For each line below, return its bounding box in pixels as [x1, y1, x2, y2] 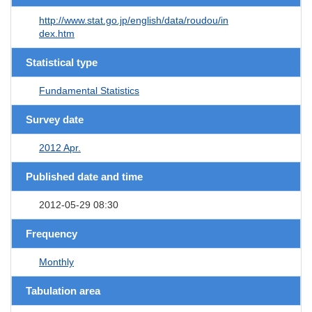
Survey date [26, 113, 84, 125]
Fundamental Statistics [39, 84, 139, 96]
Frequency [26, 227, 77, 240]
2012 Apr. [39, 141, 81, 153]
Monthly [39, 256, 74, 267]
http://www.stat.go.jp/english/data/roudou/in [39, 14, 228, 26]
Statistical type [26, 56, 97, 68]
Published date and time [26, 170, 143, 182]
